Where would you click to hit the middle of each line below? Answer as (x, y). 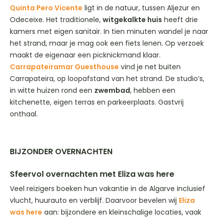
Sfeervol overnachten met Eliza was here (92, 174)
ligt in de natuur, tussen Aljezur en (141, 8)
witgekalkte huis (132, 19)
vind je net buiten (150, 67)
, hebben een (153, 90)
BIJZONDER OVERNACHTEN (61, 151)
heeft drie (180, 19)
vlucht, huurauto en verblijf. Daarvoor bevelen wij (94, 200)
